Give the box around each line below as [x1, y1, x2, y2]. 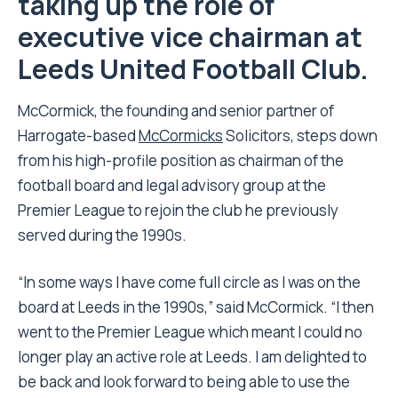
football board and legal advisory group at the [18, 175, 326, 196]
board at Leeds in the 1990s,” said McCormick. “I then [18, 297, 374, 318]
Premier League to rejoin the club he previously [18, 200, 338, 221]
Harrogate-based [18, 125, 139, 147]
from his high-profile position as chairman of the [18, 150, 344, 171]
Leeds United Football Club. [18, 51, 369, 88]
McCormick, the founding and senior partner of [18, 100, 334, 122]
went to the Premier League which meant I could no [18, 322, 362, 343]
